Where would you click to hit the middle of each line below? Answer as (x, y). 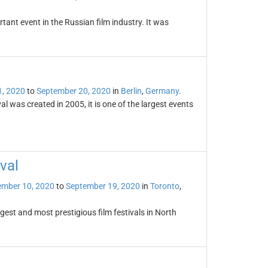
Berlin (131, 91)
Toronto (165, 186)
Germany (162, 91)
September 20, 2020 (73, 91)
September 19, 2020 (103, 186)
